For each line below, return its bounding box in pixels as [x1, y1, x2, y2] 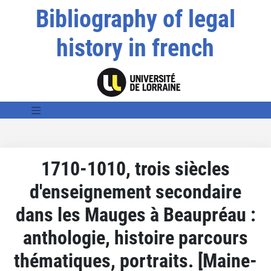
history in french [56, 34, 215, 62]
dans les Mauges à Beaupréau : [15, 203, 256, 226]
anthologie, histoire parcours [23, 226, 248, 249]
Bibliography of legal [35, 5, 235, 33]
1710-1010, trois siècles [41, 157, 230, 180]
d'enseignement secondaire [30, 180, 241, 203]
